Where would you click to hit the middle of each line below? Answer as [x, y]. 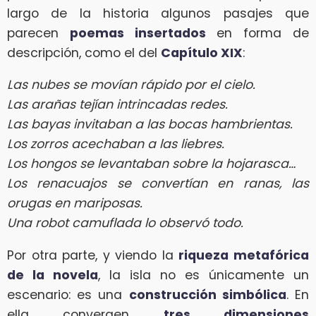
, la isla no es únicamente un [203, 275]
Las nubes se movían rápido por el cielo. [131, 85]
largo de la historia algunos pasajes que [158, 13]
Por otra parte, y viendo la [93, 255]
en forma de [257, 33]
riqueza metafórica [244, 255]
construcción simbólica [207, 294]
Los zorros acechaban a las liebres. [116, 144]
